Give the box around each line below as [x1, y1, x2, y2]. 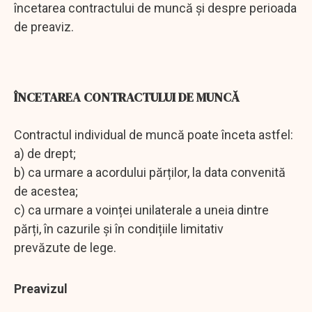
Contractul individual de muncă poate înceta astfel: [14, 127, 293, 142]
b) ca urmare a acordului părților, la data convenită [14, 164, 286, 180]
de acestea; [14, 183, 78, 198]
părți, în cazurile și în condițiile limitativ [14, 221, 224, 236]
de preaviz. [14, 19, 74, 34]
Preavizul [14, 281, 68, 296]
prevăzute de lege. [14, 240, 116, 255]
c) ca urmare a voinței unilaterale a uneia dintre [14, 202, 269, 217]
